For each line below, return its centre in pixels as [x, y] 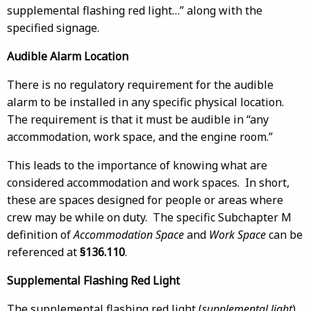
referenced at [43, 252]
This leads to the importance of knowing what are [137, 165]
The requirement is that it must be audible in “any [138, 119]
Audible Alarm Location [68, 56]
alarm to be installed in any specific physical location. [147, 102]
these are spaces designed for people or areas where [145, 200]
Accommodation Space [129, 235]
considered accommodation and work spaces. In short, [148, 183]
